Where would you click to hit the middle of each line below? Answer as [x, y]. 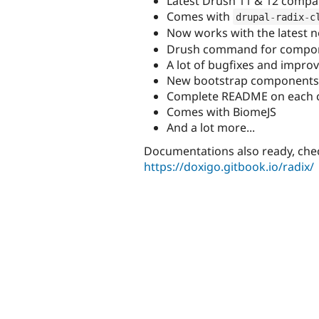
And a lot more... [211, 127]
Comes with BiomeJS [221, 111]
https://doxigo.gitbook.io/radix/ [229, 166]
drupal [252, 17]
